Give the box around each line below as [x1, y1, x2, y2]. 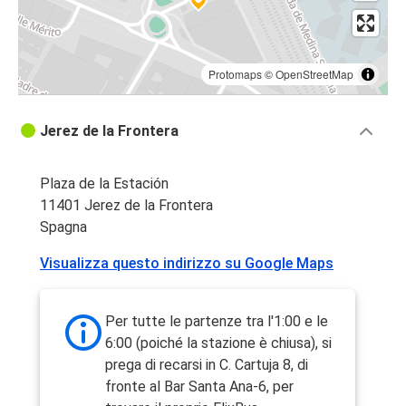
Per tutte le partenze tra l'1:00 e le [105, 312, 328, 330]
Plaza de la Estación [40, 174, 169, 192]
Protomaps [208, 65, 262, 82]
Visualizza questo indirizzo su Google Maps [40, 254, 333, 272]
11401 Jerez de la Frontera [40, 196, 213, 214]
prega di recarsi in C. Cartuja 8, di [105, 355, 308, 373]
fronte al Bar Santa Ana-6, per [105, 377, 294, 395]
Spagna [40, 217, 87, 236]
